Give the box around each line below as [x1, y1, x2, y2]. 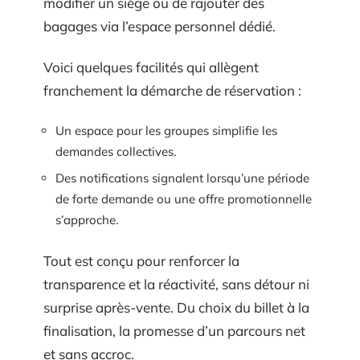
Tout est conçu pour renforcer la [43, 252, 239, 269]
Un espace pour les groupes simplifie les [55, 122, 277, 138]
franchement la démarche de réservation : [43, 82, 301, 99]
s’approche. [55, 212, 118, 227]
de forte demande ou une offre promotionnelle [55, 191, 312, 207]
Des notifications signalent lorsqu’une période [55, 170, 309, 186]
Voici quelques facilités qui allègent [43, 59, 259, 76]
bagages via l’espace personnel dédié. [43, 17, 276, 35]
